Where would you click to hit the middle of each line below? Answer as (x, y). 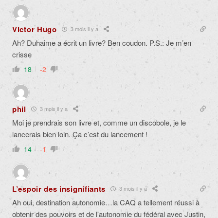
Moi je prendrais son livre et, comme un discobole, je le (99, 122)
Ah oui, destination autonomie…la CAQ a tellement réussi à (106, 202)
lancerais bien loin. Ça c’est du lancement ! (80, 134)
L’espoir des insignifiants (59, 189)
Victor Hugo (35, 29)
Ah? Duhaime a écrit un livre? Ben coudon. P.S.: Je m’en (102, 42)
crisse (22, 54)
